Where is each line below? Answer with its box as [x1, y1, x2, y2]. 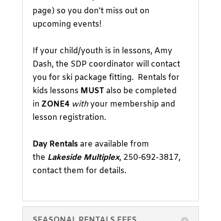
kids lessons [32, 86, 80, 96]
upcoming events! [32, 19, 102, 30]
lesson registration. [32, 112, 106, 123]
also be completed [106, 86, 177, 96]
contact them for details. [32, 166, 126, 176]
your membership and [88, 99, 175, 110]
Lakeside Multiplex [47, 152, 119, 163]
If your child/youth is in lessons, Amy [32, 46, 172, 56]
